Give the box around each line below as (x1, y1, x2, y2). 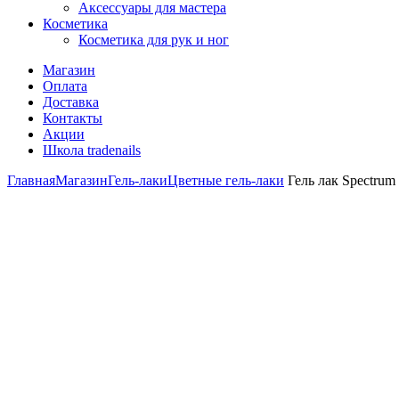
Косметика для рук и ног (78, 32, 229, 47)
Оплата (43, 78, 87, 94)
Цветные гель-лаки (167, 173, 284, 188)
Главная (7, 173, 55, 188)
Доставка (43, 94, 99, 110)
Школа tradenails (43, 142, 141, 158)
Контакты (43, 110, 102, 126)
